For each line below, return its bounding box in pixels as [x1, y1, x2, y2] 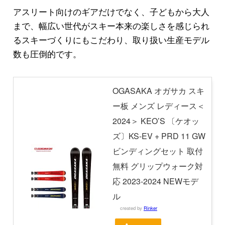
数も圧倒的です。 [13, 47, 81, 60]
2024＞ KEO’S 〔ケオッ [112, 115, 199, 127]
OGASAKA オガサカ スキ [112, 84, 204, 96]
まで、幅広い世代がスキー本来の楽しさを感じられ [13, 19, 209, 32]
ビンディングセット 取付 [112, 145, 203, 157]
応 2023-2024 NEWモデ [112, 175, 198, 187]
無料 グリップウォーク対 [112, 160, 203, 172]
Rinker [143, 204, 157, 211]
